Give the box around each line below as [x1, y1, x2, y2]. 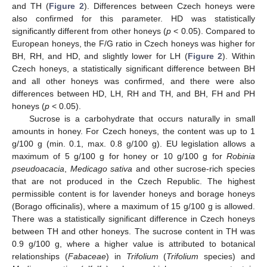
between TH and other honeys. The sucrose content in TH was [12, 226, 255, 236]
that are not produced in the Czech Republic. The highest [12, 176, 255, 186]
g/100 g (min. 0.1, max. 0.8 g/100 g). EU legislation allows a [12, 138, 255, 148]
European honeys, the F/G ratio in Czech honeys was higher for [12, 38, 255, 48]
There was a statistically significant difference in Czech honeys [12, 213, 255, 223]
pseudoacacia [12, 163, 64, 173]
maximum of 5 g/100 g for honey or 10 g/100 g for [12, 151, 226, 161]
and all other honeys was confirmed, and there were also [12, 76, 255, 86]
